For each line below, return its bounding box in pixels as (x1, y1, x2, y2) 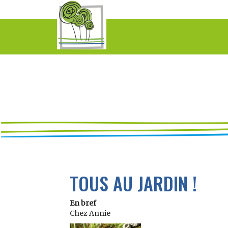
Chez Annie (70, 209, 110, 218)
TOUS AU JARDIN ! (70, 169, 197, 196)
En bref (70, 198, 96, 208)
